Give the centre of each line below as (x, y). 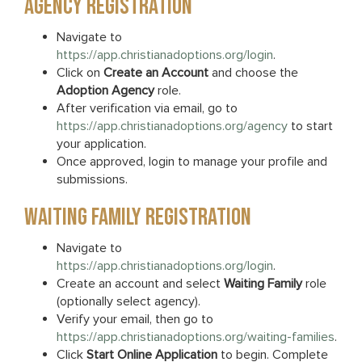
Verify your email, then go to (135, 319)
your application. (101, 144)
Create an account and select (140, 284)
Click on (80, 73)
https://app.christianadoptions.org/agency (172, 126)
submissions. (92, 179)
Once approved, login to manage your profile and (192, 162)
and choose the (253, 73)
